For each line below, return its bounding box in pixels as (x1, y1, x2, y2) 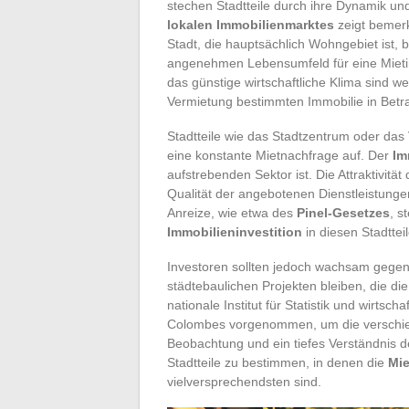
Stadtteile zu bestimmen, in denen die (167, 354, 388, 370)
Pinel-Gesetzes (297, 204, 390, 220)
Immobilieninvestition (167, 224, 302, 239)
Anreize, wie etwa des (167, 204, 297, 220)
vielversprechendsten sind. (167, 373, 321, 389)
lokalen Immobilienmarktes (167, 16, 334, 32)
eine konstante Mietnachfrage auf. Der (167, 147, 393, 163)
